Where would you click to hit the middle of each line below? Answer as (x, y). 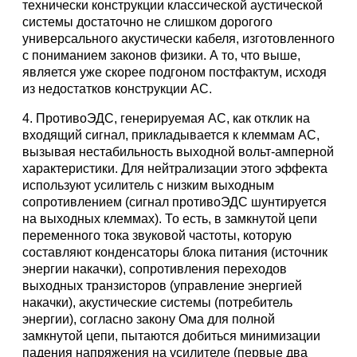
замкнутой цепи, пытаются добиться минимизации (171, 336)
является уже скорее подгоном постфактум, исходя (175, 72)
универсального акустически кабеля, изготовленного (178, 39)
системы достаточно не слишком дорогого (147, 22)
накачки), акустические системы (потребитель (157, 302)
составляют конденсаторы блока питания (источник (175, 252)
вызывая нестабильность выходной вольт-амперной (178, 152)
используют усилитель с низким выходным (148, 185)
